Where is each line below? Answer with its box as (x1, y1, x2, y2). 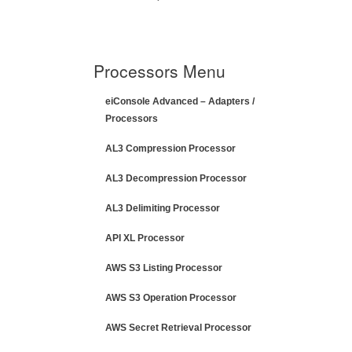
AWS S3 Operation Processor (105, 292, 236, 303)
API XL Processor (105, 233, 185, 244)
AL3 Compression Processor (105, 143, 236, 154)
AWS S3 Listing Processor (105, 262, 222, 273)
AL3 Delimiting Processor (105, 203, 220, 214)
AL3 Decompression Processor (105, 173, 247, 184)
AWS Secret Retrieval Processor (105, 322, 251, 333)
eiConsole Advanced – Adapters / (105, 96, 255, 107)
